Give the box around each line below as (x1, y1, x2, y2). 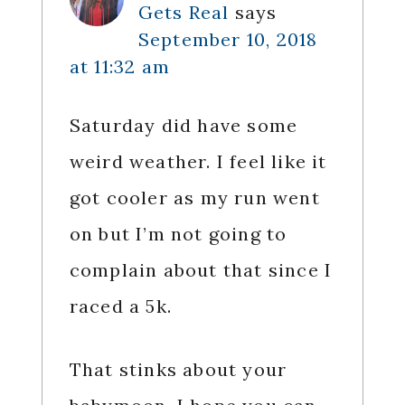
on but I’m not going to (69, 222, 287, 246)
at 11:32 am (69, 55, 170, 79)
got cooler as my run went (69, 186, 320, 210)
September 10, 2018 (137, 28, 318, 52)
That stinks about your (69, 358, 287, 381)
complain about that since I (69, 259, 333, 282)
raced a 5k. (69, 295, 172, 318)
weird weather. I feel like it (69, 150, 327, 174)
